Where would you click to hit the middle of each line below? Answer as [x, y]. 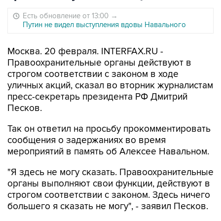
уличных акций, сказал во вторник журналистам [110, 86]
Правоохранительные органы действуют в [99, 63]
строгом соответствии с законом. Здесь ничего [109, 195]
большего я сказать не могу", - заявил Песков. [108, 206]
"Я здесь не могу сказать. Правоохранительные [110, 172]
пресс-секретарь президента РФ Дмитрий [97, 97]
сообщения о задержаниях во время [87, 140]
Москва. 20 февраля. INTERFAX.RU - [85, 52]
